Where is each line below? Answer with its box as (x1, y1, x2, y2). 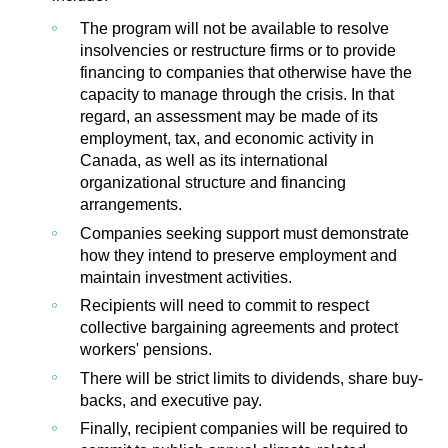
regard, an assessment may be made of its (80, 108, 378, 126)
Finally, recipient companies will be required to (80, 419, 408, 437)
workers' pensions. (80, 341, 212, 359)
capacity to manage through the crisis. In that (80, 86, 394, 104)
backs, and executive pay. (80, 391, 262, 409)
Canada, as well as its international (80, 152, 328, 170)
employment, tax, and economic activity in (80, 130, 374, 148)
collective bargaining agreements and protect (80, 319, 398, 337)
